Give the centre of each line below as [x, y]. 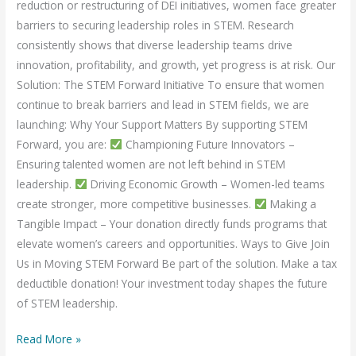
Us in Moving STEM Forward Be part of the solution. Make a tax [177, 263]
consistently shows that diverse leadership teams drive [155, 44]
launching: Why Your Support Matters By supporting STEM [163, 124]
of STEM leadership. [68, 303]
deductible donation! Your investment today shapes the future [172, 283]
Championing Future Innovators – [208, 144]
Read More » [49, 339]
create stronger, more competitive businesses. [136, 203]
